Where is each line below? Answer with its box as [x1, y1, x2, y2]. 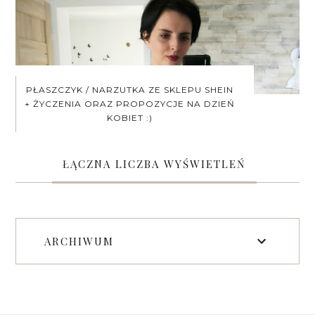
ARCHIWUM [44, 233, 115, 248]
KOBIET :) [107, 112, 153, 123]
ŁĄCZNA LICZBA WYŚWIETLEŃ [62, 156, 246, 171]
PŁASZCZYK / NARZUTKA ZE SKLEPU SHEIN [26, 84, 234, 95]
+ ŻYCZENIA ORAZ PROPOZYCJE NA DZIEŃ [25, 98, 236, 109]
